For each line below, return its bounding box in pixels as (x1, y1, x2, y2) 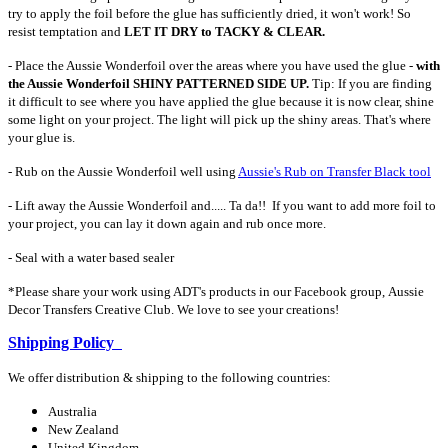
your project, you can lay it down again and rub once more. (8, 215, 326, 231)
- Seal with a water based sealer (8, 249, 174, 265)
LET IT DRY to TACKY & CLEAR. (124, 23, 325, 39)
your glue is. (8, 129, 75, 145)
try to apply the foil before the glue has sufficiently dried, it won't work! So (8, 5, 411, 21)
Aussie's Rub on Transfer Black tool (238, 163, 431, 179)
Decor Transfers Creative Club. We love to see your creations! (8, 301, 339, 317)
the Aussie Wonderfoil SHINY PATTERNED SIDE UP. (8, 75, 309, 91)
